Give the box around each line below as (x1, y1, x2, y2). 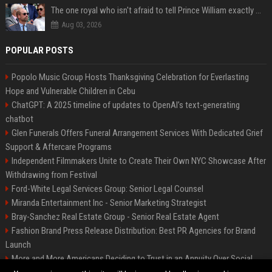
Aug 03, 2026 (61, 20, 101, 30)
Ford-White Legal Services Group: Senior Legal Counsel (11, 183, 203, 195)
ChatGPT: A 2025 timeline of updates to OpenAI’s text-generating (11, 100, 240, 111)
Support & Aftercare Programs (5, 141, 112, 153)
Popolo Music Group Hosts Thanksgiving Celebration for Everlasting (11, 72, 249, 83)
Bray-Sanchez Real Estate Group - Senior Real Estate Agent (11, 211, 219, 223)
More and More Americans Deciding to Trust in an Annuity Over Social (11, 253, 253, 265)
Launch (5, 239, 31, 251)
